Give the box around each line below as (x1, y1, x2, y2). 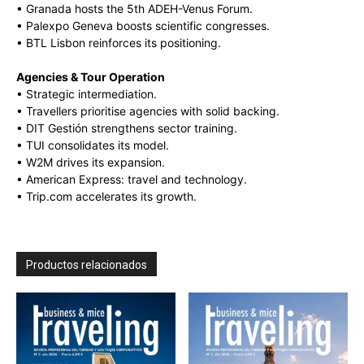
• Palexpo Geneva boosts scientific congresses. (16, 19, 270, 33)
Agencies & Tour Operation (16, 70, 165, 84)
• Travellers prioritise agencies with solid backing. (16, 104, 279, 119)
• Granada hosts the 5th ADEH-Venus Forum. (16, 2, 253, 16)
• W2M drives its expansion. (16, 155, 165, 170)
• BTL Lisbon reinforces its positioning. (16, 36, 221, 50)
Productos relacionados (26, 258, 147, 272)
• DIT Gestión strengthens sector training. (16, 121, 237, 136)
